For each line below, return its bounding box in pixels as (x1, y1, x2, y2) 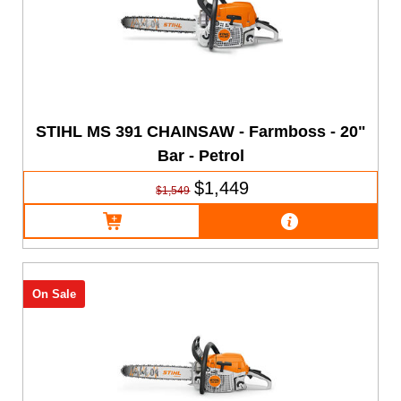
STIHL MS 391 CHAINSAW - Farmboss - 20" (36, 122, 367, 141)
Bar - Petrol (158, 146, 245, 165)
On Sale (31, 287, 76, 302)
